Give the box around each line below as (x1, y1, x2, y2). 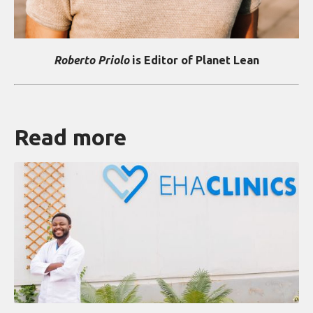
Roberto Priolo (54, 53, 129, 66)
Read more (14, 124, 126, 150)
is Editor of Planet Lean (129, 53, 259, 66)
